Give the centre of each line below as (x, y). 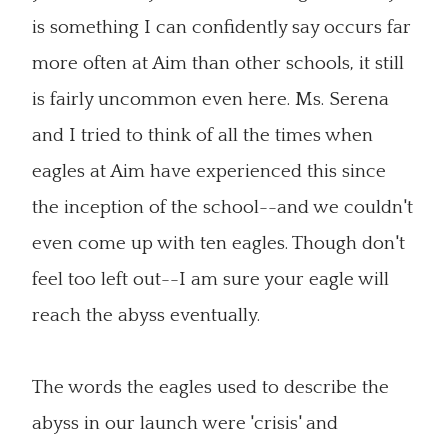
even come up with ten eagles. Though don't (218, 243)
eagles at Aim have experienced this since (209, 171)
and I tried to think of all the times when (202, 135)
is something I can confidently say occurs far (221, 27)
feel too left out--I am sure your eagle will (210, 279)
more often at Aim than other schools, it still (218, 63)
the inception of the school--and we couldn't (222, 207)
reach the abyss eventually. (146, 315)
